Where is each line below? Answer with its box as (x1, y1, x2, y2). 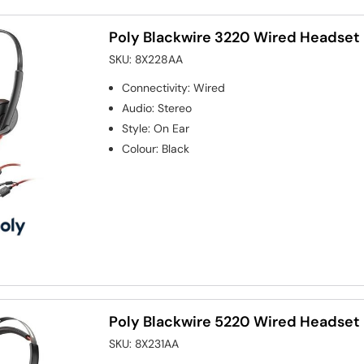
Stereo (158, 100, 193, 115)
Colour (122, 141, 157, 156)
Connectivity (122, 80, 188, 95)
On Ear (154, 120, 190, 136)
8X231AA (135, 336, 180, 352)
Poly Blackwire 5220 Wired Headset (109, 313, 361, 331)
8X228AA (135, 51, 184, 67)
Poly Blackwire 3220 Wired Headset (109, 28, 361, 46)
